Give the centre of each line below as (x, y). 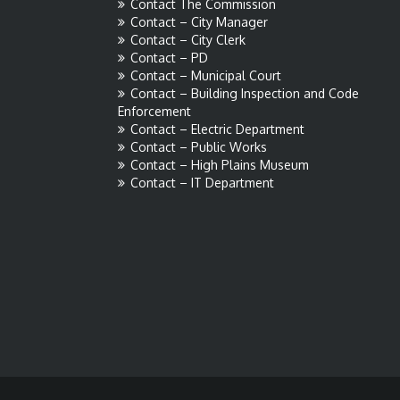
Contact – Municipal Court (206, 75)
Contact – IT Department (202, 183)
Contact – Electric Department (217, 129)
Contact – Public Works (199, 147)
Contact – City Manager (199, 22)
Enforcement (154, 111)
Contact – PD (169, 58)
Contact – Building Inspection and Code (245, 93)
